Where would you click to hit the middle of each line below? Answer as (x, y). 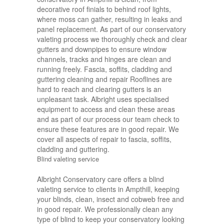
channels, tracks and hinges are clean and (104, 59)
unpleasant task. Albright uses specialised (103, 99)
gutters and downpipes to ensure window (102, 49)
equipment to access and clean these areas (106, 109)
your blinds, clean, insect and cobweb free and (110, 199)
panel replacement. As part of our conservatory (111, 29)
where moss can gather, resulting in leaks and (109, 19)
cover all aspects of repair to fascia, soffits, (104, 139)
